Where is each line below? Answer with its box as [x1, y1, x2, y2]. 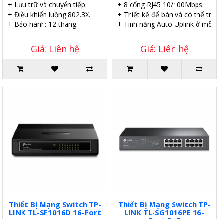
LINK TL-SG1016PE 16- [124, 207, 204, 217]
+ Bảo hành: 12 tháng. [8, 20, 78, 29]
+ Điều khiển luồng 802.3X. [8, 10, 90, 19]
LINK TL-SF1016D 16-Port [8, 207, 101, 217]
